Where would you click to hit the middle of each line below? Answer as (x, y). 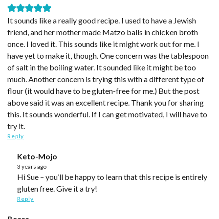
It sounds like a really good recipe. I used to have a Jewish (102, 20)
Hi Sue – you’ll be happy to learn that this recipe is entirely (20, 176)
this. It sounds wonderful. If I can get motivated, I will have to (107, 114)
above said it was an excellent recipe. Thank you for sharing (106, 102)
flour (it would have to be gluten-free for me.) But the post (103, 90)
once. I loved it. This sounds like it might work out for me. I (103, 44)
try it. (16, 126)
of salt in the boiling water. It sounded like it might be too (102, 67)
